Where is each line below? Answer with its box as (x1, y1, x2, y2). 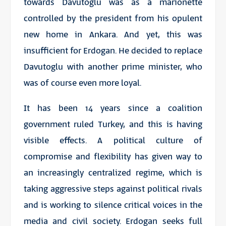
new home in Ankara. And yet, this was (23, 29, 203, 41)
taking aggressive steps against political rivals (23, 183, 203, 196)
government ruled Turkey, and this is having (23, 119, 203, 131)
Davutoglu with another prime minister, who (23, 61, 203, 74)
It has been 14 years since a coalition (23, 102, 203, 115)
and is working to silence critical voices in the (23, 199, 203, 212)
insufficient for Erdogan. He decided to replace (23, 45, 203, 58)
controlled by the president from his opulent (23, 13, 203, 25)
